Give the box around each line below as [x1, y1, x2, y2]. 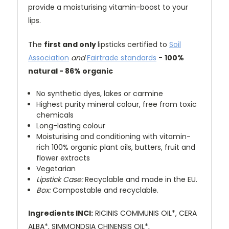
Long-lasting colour [36, 121, 106, 131]
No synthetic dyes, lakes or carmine [36, 88, 164, 99]
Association [28, 53, 69, 63]
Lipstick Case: [36, 174, 83, 185]
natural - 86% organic [28, 66, 114, 77]
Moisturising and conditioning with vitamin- [36, 131, 191, 142]
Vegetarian [36, 164, 76, 174]
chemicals [36, 110, 74, 121]
